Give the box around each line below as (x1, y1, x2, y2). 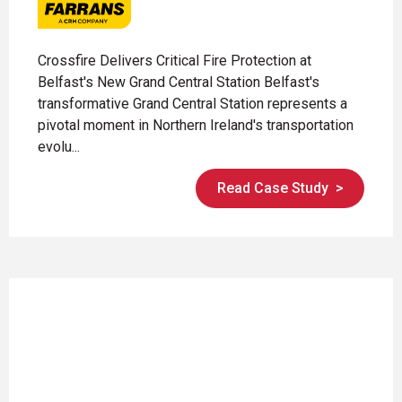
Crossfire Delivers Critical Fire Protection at (38, 51, 311, 69)
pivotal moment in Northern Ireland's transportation (38, 116, 354, 134)
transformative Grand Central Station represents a (38, 94, 347, 112)
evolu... (38, 137, 80, 155)
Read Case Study (216, 179, 328, 197)
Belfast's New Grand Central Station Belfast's (38, 73, 319, 91)
